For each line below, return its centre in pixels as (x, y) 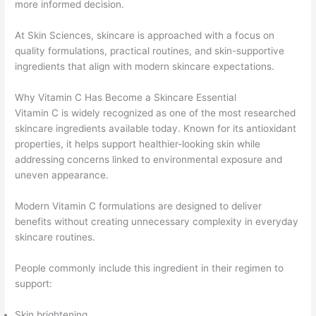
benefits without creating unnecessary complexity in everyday (157, 221)
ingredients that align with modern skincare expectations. (145, 67)
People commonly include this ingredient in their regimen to (150, 268)
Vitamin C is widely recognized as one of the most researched (156, 113)
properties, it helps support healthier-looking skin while (138, 144)
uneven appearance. (62, 175)
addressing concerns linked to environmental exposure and (149, 159)
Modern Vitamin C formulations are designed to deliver (139, 206)
